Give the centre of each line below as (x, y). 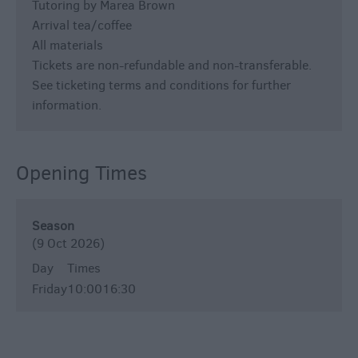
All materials (68, 46)
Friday (50, 289)
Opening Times (82, 173)
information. (67, 105)
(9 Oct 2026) (68, 244)
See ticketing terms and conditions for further (161, 86)
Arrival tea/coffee (82, 26)
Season (53, 226)
